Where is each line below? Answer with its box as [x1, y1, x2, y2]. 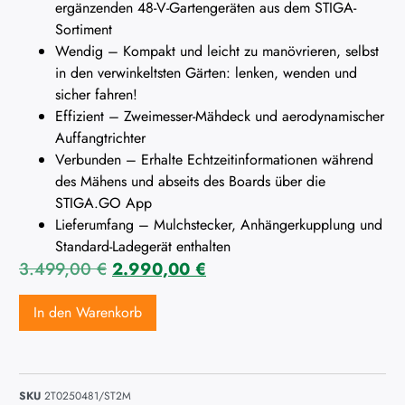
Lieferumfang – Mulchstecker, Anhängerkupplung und [55, 214, 382, 236]
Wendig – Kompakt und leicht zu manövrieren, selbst [55, 41, 379, 62]
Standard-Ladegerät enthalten [55, 236, 231, 258]
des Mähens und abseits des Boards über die [55, 171, 325, 193]
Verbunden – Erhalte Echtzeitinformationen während [55, 149, 373, 171]
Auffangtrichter [55, 127, 146, 149]
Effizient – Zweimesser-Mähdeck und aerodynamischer [55, 106, 384, 127]
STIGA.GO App [55, 193, 152, 214]
